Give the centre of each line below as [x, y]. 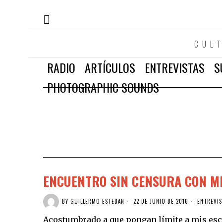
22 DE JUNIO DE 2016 [160, 201]
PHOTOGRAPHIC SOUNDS [103, 87]
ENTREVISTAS [175, 67]
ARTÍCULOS [110, 67]
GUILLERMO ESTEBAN [97, 201]
